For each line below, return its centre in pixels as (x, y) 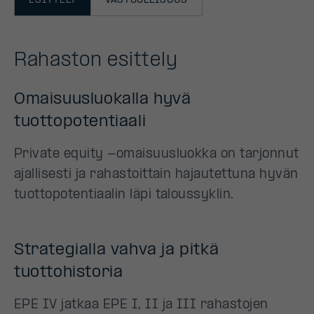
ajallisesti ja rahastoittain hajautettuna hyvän (156, 175)
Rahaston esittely (96, 61)
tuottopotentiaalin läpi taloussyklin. (124, 195)
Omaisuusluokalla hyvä (103, 100)
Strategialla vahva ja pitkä (117, 250)
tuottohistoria (69, 273)
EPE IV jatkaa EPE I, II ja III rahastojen (141, 305)
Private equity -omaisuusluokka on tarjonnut (157, 155)
